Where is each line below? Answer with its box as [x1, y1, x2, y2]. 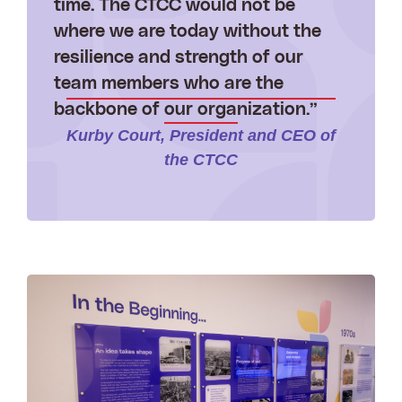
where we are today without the [54, 22, 321, 41]
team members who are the [54, 74, 284, 93]
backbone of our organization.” [54, 100, 322, 119]
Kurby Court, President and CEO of [66, 126, 336, 144]
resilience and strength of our [54, 48, 303, 67]
